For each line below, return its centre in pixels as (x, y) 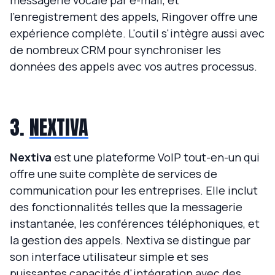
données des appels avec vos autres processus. (134, 67)
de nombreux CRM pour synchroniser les (115, 50)
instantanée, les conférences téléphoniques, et (135, 224)
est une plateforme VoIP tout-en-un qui (156, 157)
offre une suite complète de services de (114, 174)
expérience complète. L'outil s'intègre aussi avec (137, 33)
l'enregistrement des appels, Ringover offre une (134, 17)
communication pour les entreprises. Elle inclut (134, 191)
